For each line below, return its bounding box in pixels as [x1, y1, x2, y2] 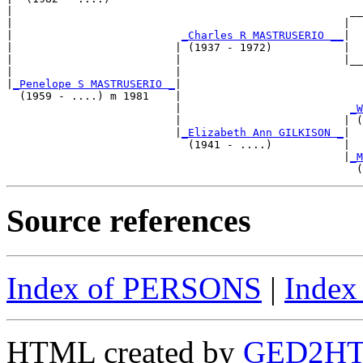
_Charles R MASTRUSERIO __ [181, 28, 344, 41]
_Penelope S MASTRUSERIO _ [13, 77, 175, 90]
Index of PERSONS [6, 271, 262, 305]
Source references [6, 203, 251, 240]
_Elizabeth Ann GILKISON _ [181, 126, 344, 139]
